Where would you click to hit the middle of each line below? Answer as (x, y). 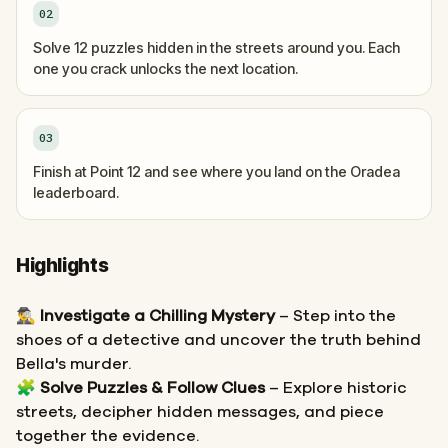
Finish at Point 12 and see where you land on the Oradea (216, 171)
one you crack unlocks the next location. (165, 68)
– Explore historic (336, 388)
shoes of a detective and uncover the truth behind (218, 340)
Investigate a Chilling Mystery (157, 316)
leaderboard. (76, 192)
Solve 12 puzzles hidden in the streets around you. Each (216, 47)
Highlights (62, 265)
